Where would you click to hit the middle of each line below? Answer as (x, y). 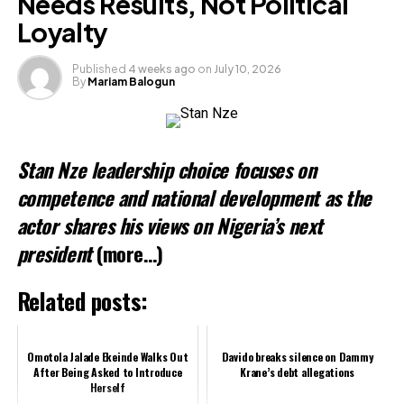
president (54, 252)
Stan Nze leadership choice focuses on (166, 169)
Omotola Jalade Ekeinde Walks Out (108, 356)
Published (99, 69)
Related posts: (82, 300)
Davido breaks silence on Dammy (297, 356)
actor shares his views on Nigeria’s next (170, 225)
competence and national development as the (194, 197)
